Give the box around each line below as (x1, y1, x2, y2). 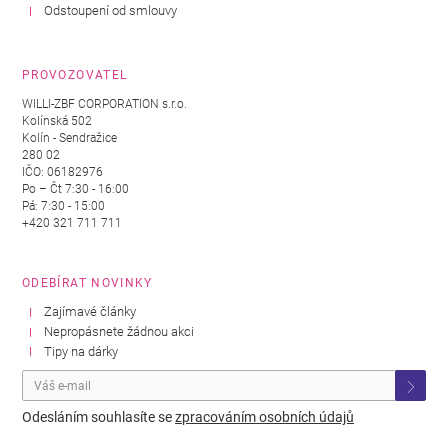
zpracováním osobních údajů (175, 409, 354, 426)
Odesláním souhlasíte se (22, 409, 175, 426)
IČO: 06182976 (22, 164, 103, 179)
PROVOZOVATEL (22, 68, 128, 83)
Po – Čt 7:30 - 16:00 (22, 181, 129, 196)
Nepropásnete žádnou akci (44, 323, 195, 339)
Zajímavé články (44, 303, 137, 319)
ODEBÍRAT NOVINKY (22, 276, 153, 291)
